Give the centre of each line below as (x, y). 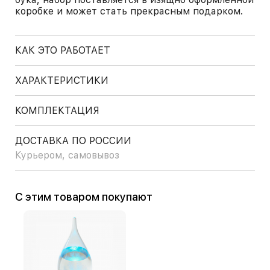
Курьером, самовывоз (67, 155)
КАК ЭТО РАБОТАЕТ (63, 50)
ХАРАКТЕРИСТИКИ (62, 80)
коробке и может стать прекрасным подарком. (129, 11)
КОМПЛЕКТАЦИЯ (57, 111)
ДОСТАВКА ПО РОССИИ (73, 141)
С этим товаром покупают (88, 197)
